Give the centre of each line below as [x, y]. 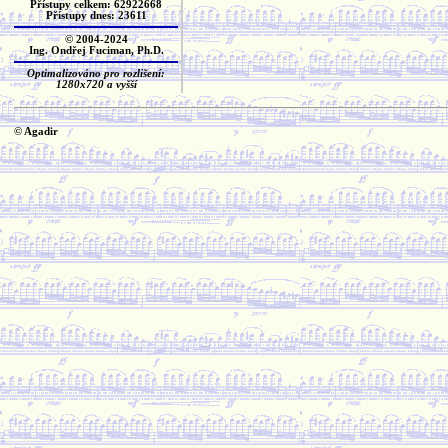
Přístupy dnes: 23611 [96, 15]
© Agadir [36, 131]
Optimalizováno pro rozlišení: [96, 74]
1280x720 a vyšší [96, 85]
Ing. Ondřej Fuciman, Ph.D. [96, 50]
